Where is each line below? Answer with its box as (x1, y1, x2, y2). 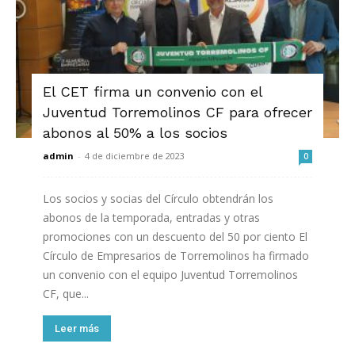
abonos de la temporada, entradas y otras (43, 209, 260, 225)
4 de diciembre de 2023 (85, 149, 185, 162)
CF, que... (43, 285, 89, 301)
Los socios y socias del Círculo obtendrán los (43, 190, 273, 206)
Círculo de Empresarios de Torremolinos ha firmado (43, 247, 309, 263)
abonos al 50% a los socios (43, 124, 227, 141)
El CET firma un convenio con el (43, 82, 262, 100)
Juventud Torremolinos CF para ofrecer (43, 103, 312, 120)
